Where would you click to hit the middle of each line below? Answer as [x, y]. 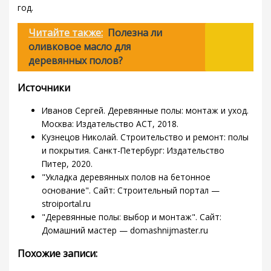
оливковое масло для [80, 47]
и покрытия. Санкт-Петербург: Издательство [133, 151]
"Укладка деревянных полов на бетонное [126, 177]
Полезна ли [135, 33]
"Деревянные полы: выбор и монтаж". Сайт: [132, 217]
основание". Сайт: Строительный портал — [131, 191]
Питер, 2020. [67, 164]
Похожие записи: [58, 254]
